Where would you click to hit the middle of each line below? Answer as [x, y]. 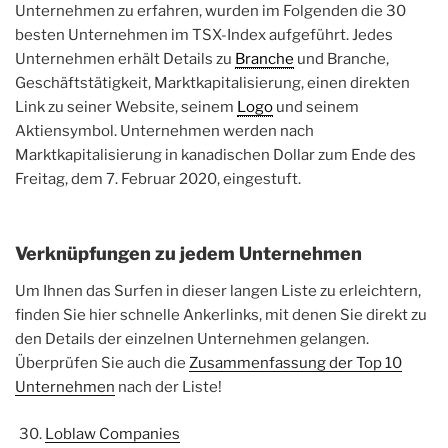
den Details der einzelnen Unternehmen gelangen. [192, 339]
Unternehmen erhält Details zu [125, 59]
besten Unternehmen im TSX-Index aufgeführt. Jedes [204, 35]
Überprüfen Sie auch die [102, 363]
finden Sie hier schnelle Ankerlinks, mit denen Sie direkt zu [221, 315]
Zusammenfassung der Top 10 [295, 363]
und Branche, [341, 59]
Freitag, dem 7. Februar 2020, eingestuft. [158, 179]
